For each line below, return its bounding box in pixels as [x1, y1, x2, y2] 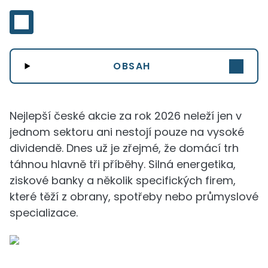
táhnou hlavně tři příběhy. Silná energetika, [10, 157, 236, 172]
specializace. [10, 205, 78, 220]
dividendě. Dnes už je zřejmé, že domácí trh [10, 141, 239, 156]
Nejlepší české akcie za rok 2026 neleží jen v [10, 108, 242, 123]
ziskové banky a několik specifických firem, [10, 173, 236, 188]
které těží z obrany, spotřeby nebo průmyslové [10, 189, 258, 204]
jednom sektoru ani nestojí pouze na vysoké [10, 124, 244, 139]
